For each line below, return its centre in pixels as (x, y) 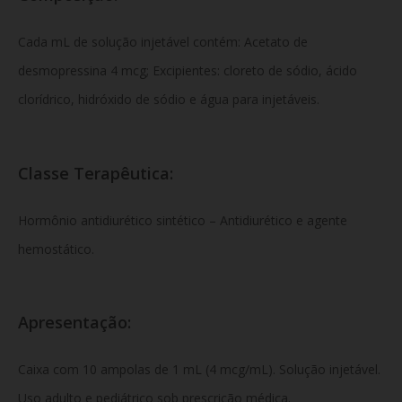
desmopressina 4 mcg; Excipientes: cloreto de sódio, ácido (188, 70)
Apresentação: (74, 323)
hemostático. (56, 249)
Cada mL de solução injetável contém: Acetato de (163, 41)
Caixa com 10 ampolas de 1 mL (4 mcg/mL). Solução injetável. (199, 370)
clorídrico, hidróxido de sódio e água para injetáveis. (169, 99)
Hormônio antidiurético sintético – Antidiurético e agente (183, 220)
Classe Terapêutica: (96, 173)
